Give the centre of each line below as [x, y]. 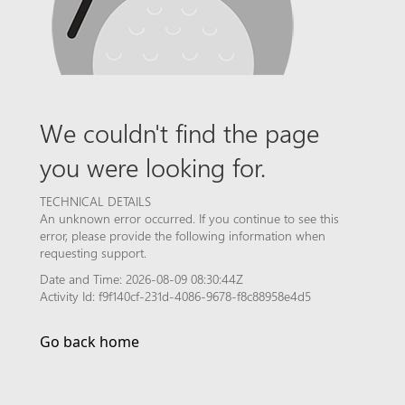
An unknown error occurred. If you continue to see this [189, 218]
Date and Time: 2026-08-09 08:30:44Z [141, 279]
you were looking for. [153, 166]
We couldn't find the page [179, 132]
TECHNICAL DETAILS [95, 201]
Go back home [89, 342]
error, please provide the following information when [183, 235]
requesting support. [93, 253]
